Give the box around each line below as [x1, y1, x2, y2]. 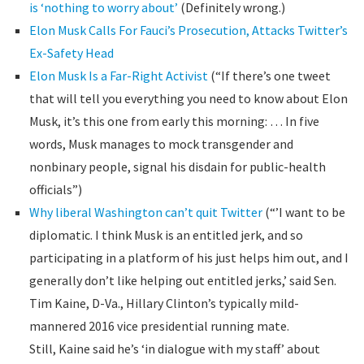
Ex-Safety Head [28, 45, 114, 61]
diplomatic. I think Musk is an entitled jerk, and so [28, 227, 303, 243]
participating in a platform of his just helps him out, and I [28, 249, 349, 266]
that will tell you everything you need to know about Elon [28, 90, 348, 106]
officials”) [28, 181, 82, 197]
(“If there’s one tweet [207, 67, 331, 84]
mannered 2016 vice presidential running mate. [28, 318, 289, 334]
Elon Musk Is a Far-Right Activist [28, 67, 208, 84]
